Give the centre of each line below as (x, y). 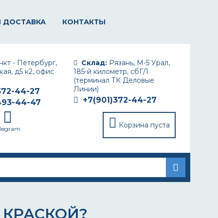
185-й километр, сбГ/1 (111, 72)
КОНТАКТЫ (84, 22)
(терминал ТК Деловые (114, 80)
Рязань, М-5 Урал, (138, 63)
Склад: (94, 63)
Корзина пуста (144, 125)
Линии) (86, 89)
